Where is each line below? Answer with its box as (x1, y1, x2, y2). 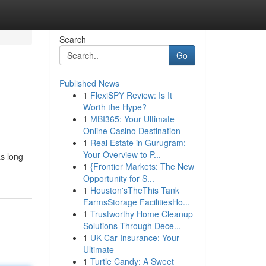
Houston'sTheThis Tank (90, 184, 179, 196)
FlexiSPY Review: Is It (90, 89, 172, 101)
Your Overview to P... (83, 148, 161, 160)
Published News (59, 77, 119, 89)
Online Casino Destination (83, 125, 180, 137)
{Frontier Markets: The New (90, 160, 194, 172)
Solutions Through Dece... (83, 220, 181, 232)
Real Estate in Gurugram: (90, 137, 186, 148)
